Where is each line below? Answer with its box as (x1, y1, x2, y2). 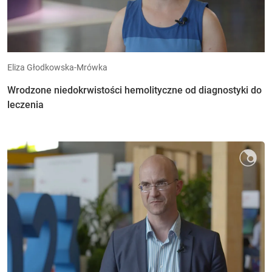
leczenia (7, 99, 44, 110)
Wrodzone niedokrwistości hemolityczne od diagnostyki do (7, 84, 262, 96)
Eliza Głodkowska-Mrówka (7, 63, 107, 72)
